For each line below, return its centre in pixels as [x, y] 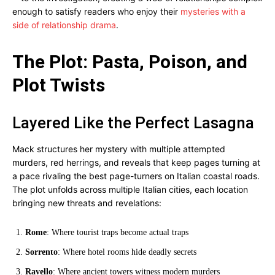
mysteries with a [213, 11]
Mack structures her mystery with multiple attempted [119, 149]
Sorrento [41, 252]
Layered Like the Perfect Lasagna [133, 123]
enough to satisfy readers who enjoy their [96, 11]
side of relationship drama [64, 25]
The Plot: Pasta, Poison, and [130, 62]
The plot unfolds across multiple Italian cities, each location [130, 189]
